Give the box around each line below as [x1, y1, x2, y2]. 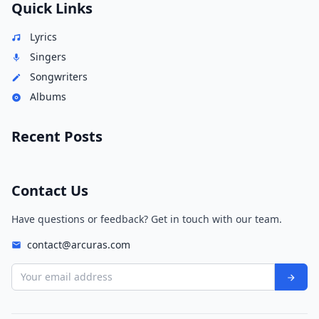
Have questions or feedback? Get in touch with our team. [11, 212, 282, 226]
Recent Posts [11, 127, 103, 146]
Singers [27, 50, 66, 63]
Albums [27, 90, 66, 103]
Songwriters [27, 70, 88, 83]
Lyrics [27, 30, 57, 43]
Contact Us [11, 181, 88, 200]
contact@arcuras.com [27, 238, 130, 251]
